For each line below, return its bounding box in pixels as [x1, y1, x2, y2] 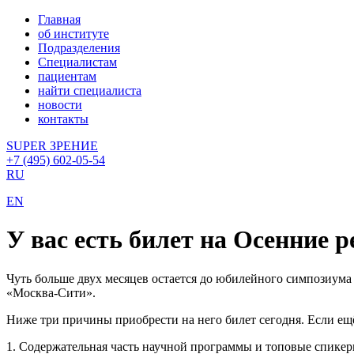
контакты [38, 112, 88, 126]
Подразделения [38, 41, 120, 55]
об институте [38, 27, 109, 40]
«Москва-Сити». [6, 285, 96, 299]
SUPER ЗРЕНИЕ [6, 139, 98, 153]
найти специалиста [38, 84, 141, 97]
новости [38, 98, 82, 111]
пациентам [38, 70, 96, 83]
